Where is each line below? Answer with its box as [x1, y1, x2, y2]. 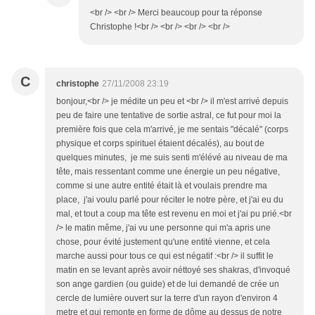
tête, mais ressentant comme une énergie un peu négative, [56, 167, 280, 177]
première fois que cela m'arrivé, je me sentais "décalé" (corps [56, 124, 288, 135]
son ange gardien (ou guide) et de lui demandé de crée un [56, 279, 279, 290]
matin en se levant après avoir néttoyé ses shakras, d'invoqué [56, 265, 290, 276]
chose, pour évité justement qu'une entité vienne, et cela [56, 237, 270, 247]
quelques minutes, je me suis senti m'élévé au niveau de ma [56, 153, 288, 163]
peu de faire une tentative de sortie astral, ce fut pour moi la [56, 110, 281, 121]
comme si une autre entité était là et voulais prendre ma [56, 181, 267, 191]
